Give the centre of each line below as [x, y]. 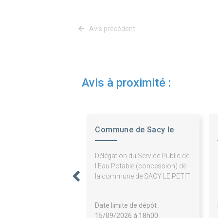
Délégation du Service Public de [142, 156]
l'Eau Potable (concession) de [141, 166]
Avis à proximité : [126, 83]
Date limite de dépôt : [127, 206]
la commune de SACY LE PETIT [143, 176]
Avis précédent [111, 29]
